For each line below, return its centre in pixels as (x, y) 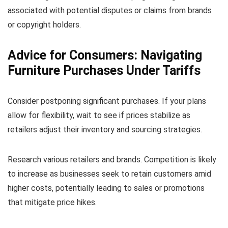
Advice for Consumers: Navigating (105, 55)
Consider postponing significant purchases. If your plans (107, 101)
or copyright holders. (44, 25)
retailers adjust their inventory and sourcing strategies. (105, 130)
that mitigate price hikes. (52, 203)
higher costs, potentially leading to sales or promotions (106, 188)
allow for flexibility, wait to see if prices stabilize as (99, 116)
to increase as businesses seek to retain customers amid (109, 174)
